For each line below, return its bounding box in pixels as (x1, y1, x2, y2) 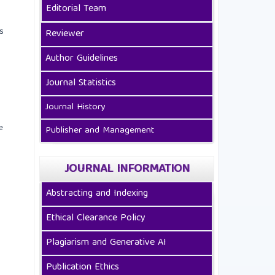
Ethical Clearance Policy (46, 210, 145, 228)
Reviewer (45, 26, 84, 44)
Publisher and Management (45, 123, 154, 139)
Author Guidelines (45, 50, 121, 68)
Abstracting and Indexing (46, 185, 148, 203)
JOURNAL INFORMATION (64, 159, 190, 180)
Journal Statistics (45, 75, 116, 93)
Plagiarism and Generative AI (46, 234, 166, 252)
